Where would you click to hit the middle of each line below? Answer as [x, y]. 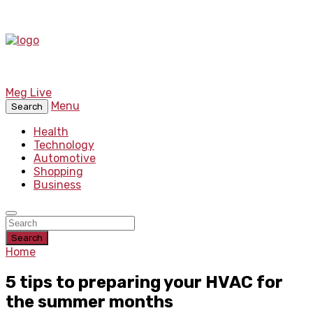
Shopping [58, 172]
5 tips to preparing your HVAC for [144, 282]
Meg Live [29, 93]
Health [51, 132]
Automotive [65, 158]
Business [57, 185]
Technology [64, 145]
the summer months [89, 301]
